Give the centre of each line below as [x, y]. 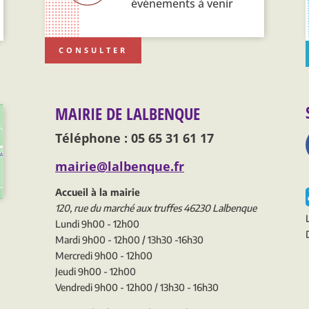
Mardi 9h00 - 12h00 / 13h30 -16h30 [129, 239]
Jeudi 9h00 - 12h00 [95, 271]
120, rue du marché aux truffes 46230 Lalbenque [156, 208]
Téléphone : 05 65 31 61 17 [134, 138]
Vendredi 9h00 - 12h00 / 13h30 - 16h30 [137, 287]
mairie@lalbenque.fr [119, 166]
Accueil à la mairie [97, 192]
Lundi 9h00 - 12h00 [97, 223]
